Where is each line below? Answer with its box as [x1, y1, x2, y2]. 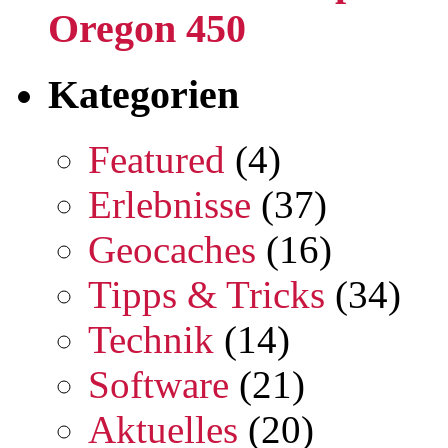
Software [88, 362, 229, 406]
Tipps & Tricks [88, 272, 325, 316]
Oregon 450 [48, 6, 246, 52]
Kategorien [48, 71, 239, 117]
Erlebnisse [88, 182, 251, 226]
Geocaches [88, 227, 256, 271]
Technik [88, 317, 214, 361]
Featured [88, 137, 225, 181]
